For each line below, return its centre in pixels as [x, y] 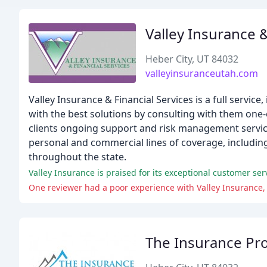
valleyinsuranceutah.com [202, 73]
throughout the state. [77, 157]
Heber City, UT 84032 [192, 59]
